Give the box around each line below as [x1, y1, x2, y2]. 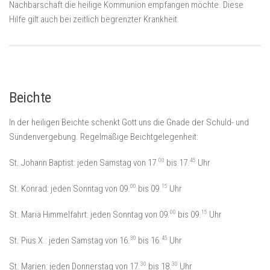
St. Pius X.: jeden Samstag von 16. [9, 235, 130, 246]
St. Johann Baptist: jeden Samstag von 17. [9, 157, 159, 169]
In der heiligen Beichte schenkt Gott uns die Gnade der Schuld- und [9, 117, 249, 128]
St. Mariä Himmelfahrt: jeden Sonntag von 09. [9, 209, 170, 221]
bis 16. [136, 235, 162, 246]
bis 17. [165, 157, 190, 169]
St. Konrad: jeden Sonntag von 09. [9, 183, 130, 195]
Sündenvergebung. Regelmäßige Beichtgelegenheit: [9, 131, 198, 143]
